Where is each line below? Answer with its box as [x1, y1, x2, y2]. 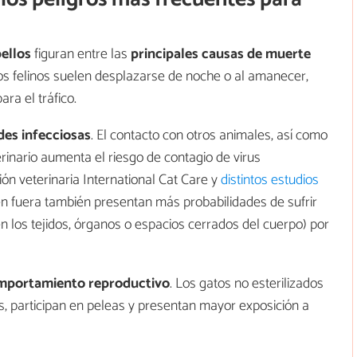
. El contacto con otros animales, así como [91, 124, 328, 148]
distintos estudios [221, 168, 319, 193]
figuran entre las [31, 42, 131, 67]
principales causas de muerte [131, 42, 311, 67]
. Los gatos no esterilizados [170, 272, 324, 296]
